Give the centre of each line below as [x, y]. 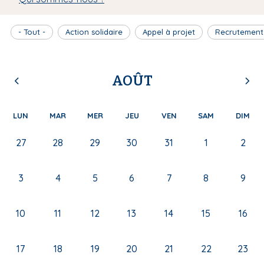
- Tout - [32, 32]
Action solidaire [94, 32]
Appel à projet [169, 32]
